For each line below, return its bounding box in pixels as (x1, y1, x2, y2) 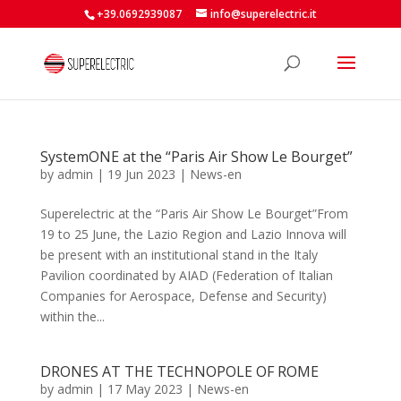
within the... (39, 308, 105, 325)
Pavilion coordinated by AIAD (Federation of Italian (39, 267, 333, 284)
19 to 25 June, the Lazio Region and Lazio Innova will (39, 226, 346, 243)
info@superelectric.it (209, 6, 317, 21)
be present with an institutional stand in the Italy (39, 246, 318, 263)
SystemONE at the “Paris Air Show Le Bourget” (39, 147, 353, 166)
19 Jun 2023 (107, 166, 175, 183)
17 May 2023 (107, 380, 183, 397)
